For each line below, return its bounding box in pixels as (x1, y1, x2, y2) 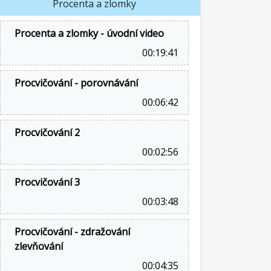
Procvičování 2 (15, 126, 80, 139)
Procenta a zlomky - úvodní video (15, 27, 164, 40)
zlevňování (15, 240, 63, 253)
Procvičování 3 (15, 175, 80, 189)
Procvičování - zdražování (15, 225, 130, 238)
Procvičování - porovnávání (15, 76, 138, 90)
